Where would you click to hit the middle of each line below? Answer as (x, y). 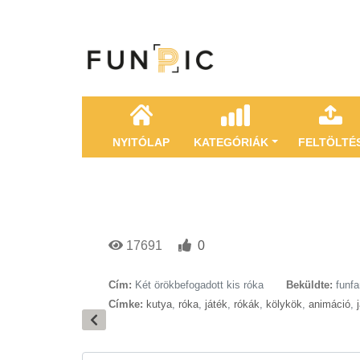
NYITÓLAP (141, 142)
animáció (329, 304)
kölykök (284, 304)
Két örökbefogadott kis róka (199, 285)
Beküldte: (309, 285)
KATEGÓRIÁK (231, 142)
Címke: (126, 304)
